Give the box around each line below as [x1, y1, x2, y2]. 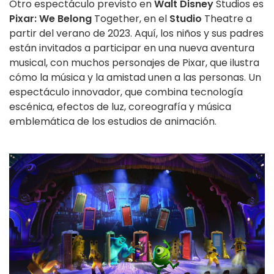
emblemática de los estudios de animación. [9, 114, 217, 129]
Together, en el [92, 12, 169, 26]
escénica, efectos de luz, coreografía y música [9, 100, 231, 114]
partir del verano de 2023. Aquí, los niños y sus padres [9, 26, 264, 41]
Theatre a [202, 12, 252, 26]
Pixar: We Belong [9, 12, 92, 26]
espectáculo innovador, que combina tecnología [9, 85, 243, 100]
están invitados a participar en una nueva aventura [9, 41, 254, 56]
